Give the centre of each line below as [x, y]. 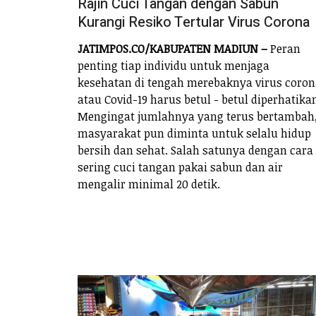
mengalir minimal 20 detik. [149, 184]
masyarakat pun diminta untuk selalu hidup [194, 133]
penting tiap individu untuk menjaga [174, 65]
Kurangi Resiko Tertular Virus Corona [194, 23]
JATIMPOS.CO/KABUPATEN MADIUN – [174, 48]
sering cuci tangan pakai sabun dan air [180, 167]
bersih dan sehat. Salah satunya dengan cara [195, 150]
